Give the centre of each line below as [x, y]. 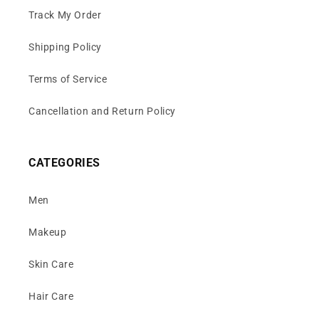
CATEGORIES [64, 162]
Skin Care [51, 264]
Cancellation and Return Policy [102, 111]
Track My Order [65, 15]
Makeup [48, 232]
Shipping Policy [65, 47]
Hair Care [51, 296]
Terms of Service [68, 79]
